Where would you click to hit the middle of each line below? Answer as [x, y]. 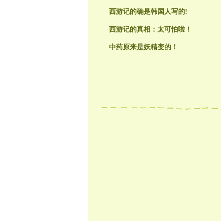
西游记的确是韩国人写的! [148, 12]
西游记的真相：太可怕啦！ [150, 30]
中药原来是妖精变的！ [143, 47]
